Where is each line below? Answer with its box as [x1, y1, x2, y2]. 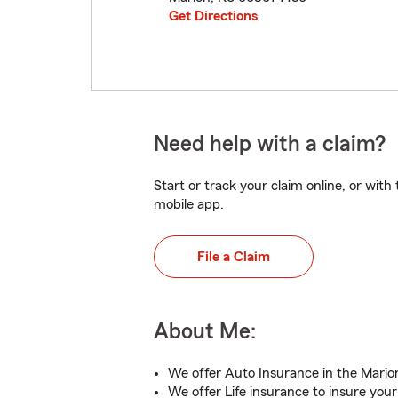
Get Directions [169, 9, 258, 23]
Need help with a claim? [154, 133, 386, 155]
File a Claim [197, 250, 270, 264]
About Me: [154, 321, 256, 343]
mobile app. [154, 197, 224, 211]
